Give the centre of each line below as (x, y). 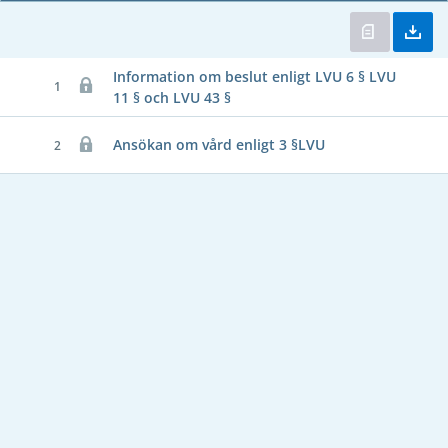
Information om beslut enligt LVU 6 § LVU (254, 76)
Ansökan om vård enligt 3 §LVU (219, 144)
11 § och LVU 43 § (172, 97)
